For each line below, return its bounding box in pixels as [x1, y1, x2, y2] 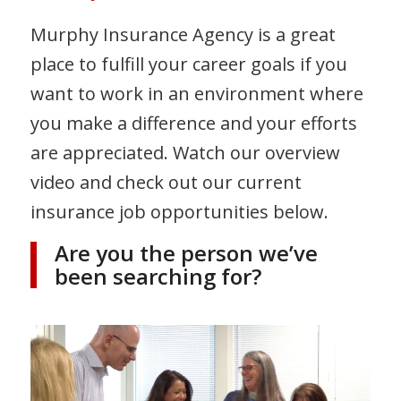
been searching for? [54, 261, 261, 291]
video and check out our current [30, 170, 302, 194]
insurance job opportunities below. [30, 200, 328, 224]
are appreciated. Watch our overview [30, 141, 340, 165]
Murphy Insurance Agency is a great [30, 22, 336, 47]
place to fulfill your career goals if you [30, 52, 347, 76]
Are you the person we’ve [54, 238, 318, 268]
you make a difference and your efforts [30, 111, 357, 135]
